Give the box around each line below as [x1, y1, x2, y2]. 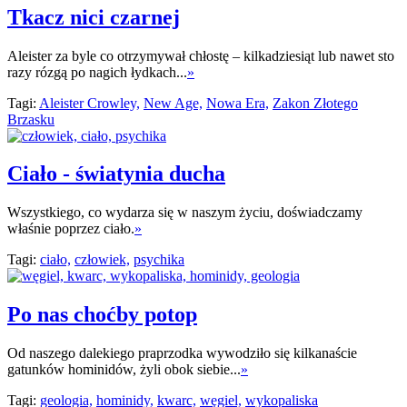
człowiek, [74, 252, 130, 268]
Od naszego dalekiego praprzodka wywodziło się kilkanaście [7, 345, 357, 362]
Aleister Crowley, [39, 94, 140, 111]
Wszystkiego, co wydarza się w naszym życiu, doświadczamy [7, 204, 362, 221]
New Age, [144, 94, 203, 111]
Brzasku [7, 111, 55, 127]
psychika [134, 252, 184, 268]
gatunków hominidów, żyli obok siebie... [7, 362, 241, 378]
